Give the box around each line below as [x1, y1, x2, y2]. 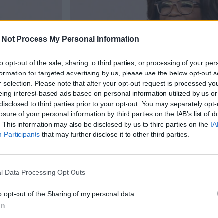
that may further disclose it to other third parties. [40, 130, 189, 138]
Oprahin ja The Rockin [75, 141, 198, 156]
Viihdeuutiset [82, 91, 131, 100]
